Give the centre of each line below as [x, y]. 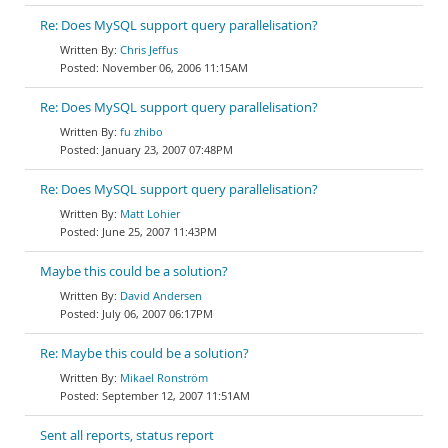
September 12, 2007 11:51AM [176, 395]
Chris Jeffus [149, 49]
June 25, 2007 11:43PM [159, 231]
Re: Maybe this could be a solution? [144, 353]
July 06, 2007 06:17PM [157, 313]
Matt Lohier [150, 213]
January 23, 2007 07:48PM [167, 149]
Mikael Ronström [164, 377]
